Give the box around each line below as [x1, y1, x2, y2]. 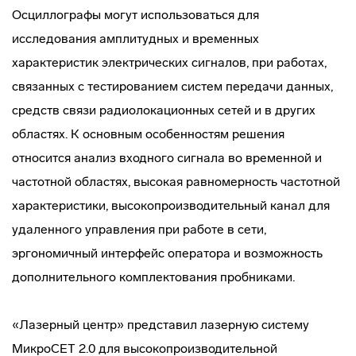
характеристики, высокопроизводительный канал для [12, 198, 330, 213]
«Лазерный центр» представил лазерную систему [12, 317, 309, 332]
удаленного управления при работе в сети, [12, 222, 266, 237]
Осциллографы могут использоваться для [12, 7, 259, 22]
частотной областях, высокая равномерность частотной [12, 174, 340, 189]
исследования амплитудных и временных [12, 31, 259, 46]
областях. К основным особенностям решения [12, 126, 284, 141]
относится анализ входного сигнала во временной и [12, 150, 322, 165]
